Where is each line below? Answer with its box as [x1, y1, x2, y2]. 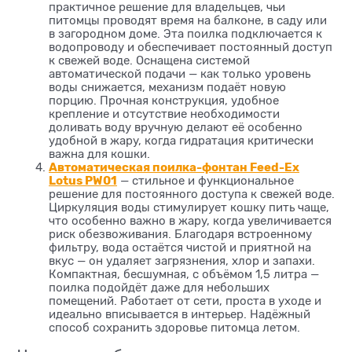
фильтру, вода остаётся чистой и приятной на [49, 241, 311, 255]
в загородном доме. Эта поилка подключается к [49, 27, 322, 41]
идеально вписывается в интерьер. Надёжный [49, 308, 310, 321]
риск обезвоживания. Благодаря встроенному [49, 228, 312, 241]
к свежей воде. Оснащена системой [49, 54, 250, 68]
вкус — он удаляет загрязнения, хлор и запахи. [49, 255, 315, 268]
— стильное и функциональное [117, 174, 294, 188]
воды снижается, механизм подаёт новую [49, 81, 286, 94]
